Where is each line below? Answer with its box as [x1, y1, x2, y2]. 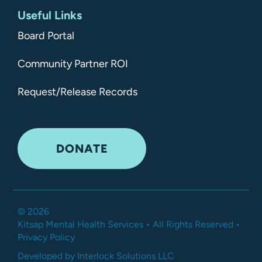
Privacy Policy [17, 231, 75, 243]
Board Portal [18, 29, 74, 42]
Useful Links [18, 8, 82, 22]
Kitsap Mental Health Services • [17, 218, 153, 230]
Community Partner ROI [18, 57, 128, 70]
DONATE [56, 141, 108, 156]
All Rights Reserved [152, 218, 233, 230]
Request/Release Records [18, 85, 137, 98]
